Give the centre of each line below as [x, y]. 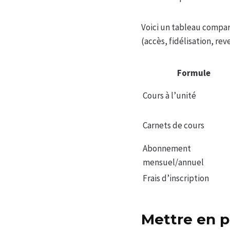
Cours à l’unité [169, 96]
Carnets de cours [174, 126]
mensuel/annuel [173, 162]
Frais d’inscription [176, 178]
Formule [194, 73]
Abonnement [167, 149]
